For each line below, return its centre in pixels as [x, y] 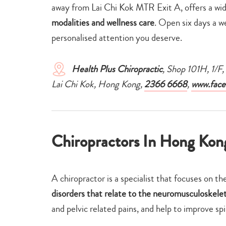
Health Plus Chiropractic [117, 69]
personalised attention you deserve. [117, 37]
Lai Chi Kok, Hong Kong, [98, 84]
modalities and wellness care [103, 22]
